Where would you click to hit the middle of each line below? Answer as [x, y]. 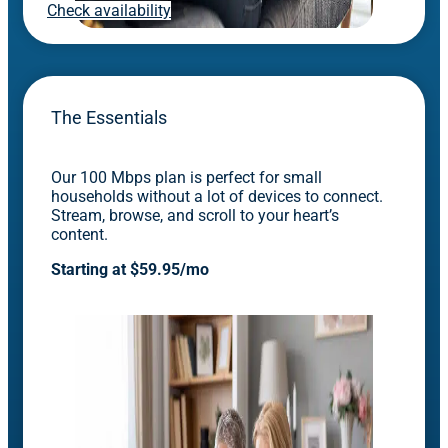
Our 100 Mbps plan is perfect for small [186, 177]
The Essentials [109, 117]
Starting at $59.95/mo [130, 269]
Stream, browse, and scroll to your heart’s [195, 215]
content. [79, 234]
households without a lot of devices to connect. [217, 196]
